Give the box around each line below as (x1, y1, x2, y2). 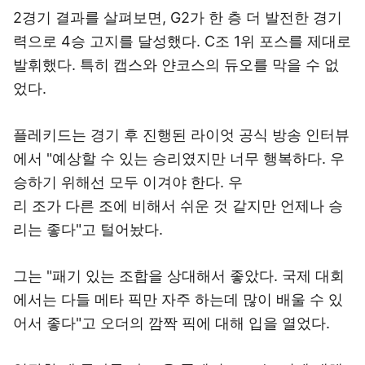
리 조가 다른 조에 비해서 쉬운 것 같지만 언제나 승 (13, 197, 343, 214)
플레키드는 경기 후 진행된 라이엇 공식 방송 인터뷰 (13, 126, 350, 143)
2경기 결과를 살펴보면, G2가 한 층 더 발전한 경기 (13, 9, 342, 26)
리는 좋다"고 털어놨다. (13, 221, 163, 238)
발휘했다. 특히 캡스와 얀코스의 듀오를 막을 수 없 (13, 56, 339, 73)
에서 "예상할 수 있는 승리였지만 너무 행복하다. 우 (13, 150, 345, 167)
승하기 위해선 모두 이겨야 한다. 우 (13, 174, 243, 191)
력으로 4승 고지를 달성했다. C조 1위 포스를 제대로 (13, 33, 351, 50)
